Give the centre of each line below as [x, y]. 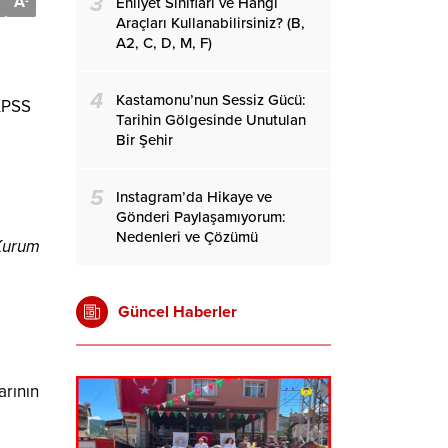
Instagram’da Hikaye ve [194, 197]
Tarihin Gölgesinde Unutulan [211, 120]
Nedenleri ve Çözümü [187, 237]
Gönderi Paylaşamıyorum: [201, 217]
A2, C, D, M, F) [164, 43]
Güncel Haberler [177, 312]
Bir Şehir [144, 140]
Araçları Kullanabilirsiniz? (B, [210, 23]
